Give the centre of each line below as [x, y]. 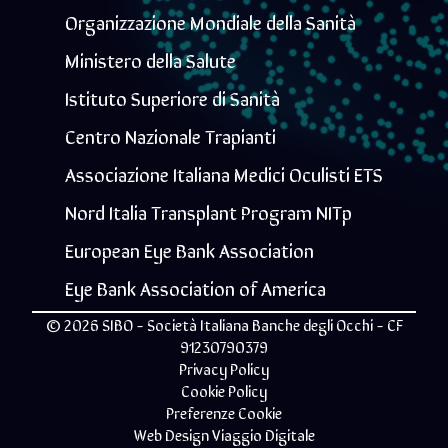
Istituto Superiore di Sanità [172, 97]
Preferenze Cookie [224, 411]
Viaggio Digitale [263, 433]
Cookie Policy [224, 389]
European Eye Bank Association [189, 249]
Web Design [172, 433]
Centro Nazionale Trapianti [170, 135]
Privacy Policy [224, 367]
